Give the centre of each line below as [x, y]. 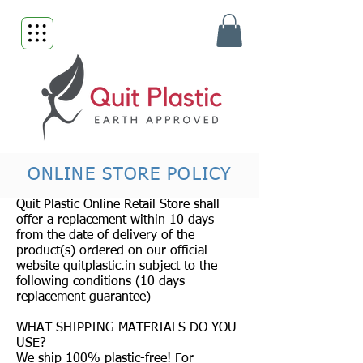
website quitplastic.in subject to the [117, 266]
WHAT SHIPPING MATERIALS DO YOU [126, 328]
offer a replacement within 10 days [115, 220]
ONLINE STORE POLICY [130, 175]
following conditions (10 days [100, 282]
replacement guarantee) [83, 297]
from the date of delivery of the [105, 235]
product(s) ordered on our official [112, 251]
